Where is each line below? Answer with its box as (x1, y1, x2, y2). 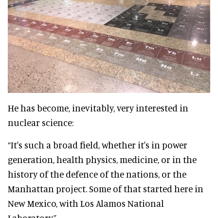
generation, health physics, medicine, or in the (8, 154, 197, 165)
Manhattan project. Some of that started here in (8, 183, 203, 195)
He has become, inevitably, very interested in (8, 102, 188, 114)
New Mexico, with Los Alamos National (8, 198, 164, 209)
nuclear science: (8, 117, 73, 128)
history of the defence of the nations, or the (8, 168, 186, 180)
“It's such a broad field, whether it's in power (8, 139, 187, 151)
